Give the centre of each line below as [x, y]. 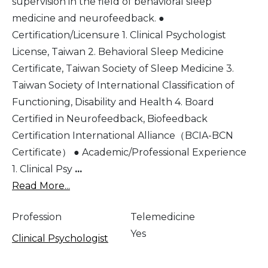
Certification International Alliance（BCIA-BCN [123, 135]
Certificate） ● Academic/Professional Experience [129, 152]
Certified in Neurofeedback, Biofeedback [110, 118]
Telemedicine [163, 217]
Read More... [41, 185]
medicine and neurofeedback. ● [88, 18]
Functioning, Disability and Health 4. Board [113, 102]
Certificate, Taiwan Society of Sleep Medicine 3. [123, 68]
